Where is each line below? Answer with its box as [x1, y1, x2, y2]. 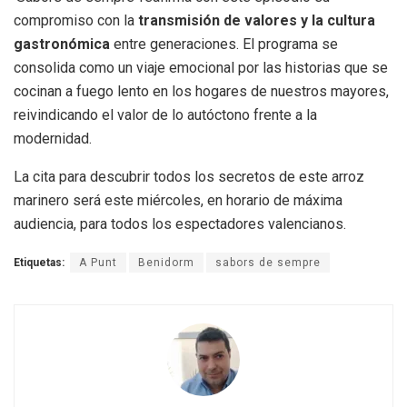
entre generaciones [110, 35, 236, 54]
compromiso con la [14, 12, 138, 30]
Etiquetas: [14, 256, 65, 270]
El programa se [243, 35, 338, 54]
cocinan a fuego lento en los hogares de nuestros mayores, [14, 83, 389, 101]
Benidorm [138, 256, 194, 270]
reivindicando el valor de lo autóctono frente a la [14, 106, 317, 124]
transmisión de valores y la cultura [138, 12, 375, 30]
